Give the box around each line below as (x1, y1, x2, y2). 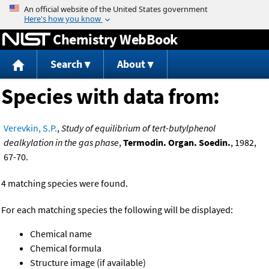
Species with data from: (1, 83, 220, 110)
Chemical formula (30, 242, 101, 255)
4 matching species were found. (1, 177, 128, 190)
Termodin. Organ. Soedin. (123, 136, 231, 149)
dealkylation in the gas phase (4, 136, 119, 149)
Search (50, 57, 82, 71)
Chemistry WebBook (53, 29, 178, 49)
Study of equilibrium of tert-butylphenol (61, 122, 216, 134)
